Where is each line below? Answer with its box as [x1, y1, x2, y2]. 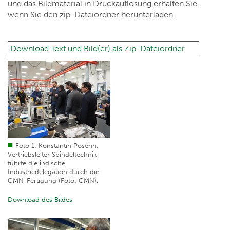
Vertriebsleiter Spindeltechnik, [8, 150, 99, 159]
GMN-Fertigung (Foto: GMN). [8, 177, 98, 185]
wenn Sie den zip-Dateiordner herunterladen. [8, 10, 175, 20]
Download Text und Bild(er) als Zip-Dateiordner [10, 44, 185, 54]
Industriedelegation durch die [8, 168, 99, 176]
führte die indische [8, 159, 65, 167]
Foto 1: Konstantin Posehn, [15, 142, 98, 150]
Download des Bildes [8, 196, 72, 204]
